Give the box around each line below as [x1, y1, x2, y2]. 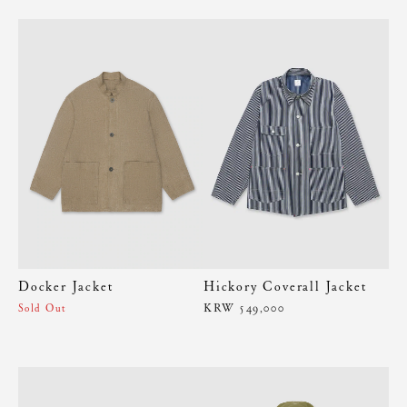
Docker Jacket [18, 277, 114, 296]
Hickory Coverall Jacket [203, 277, 367, 296]
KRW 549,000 [203, 300, 285, 317]
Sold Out [18, 301, 67, 316]
